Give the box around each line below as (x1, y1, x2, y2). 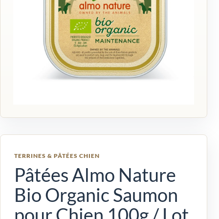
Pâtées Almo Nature (14, 163, 176, 186)
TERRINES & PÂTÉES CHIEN (14, 152, 100, 159)
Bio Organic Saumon (14, 183, 178, 206)
